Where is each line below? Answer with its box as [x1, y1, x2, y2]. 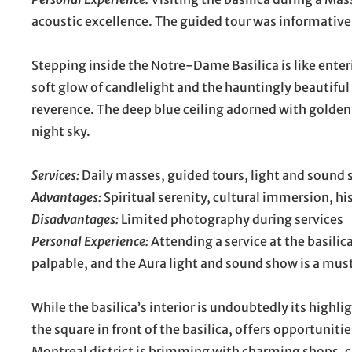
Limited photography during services [119, 211, 343, 227]
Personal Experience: [31, 233, 148, 249]
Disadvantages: [31, 211, 119, 227]
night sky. [31, 123, 90, 139]
